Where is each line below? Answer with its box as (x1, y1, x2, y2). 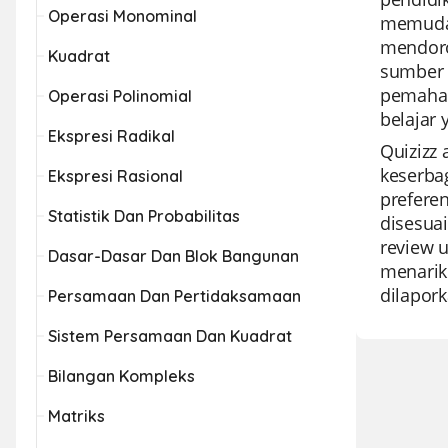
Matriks (48, 406, 105, 426)
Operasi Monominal (48, 6, 197, 26)
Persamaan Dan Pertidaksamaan (48, 286, 301, 306)
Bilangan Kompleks (48, 366, 195, 386)
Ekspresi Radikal (48, 126, 175, 146)
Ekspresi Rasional (48, 166, 183, 186)
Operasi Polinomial (48, 86, 192, 106)
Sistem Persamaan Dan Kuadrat (48, 326, 292, 346)
